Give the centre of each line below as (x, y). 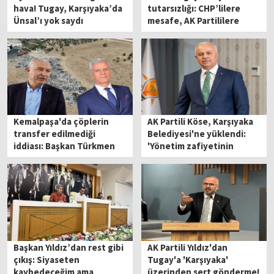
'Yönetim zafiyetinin (191, 146)
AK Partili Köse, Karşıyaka (201, 122)
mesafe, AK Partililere (194, 20)
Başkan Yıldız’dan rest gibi (69, 247)
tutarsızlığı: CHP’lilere (194, 8)
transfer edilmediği (55, 134)
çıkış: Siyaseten (47, 259)
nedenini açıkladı (50, 158)
